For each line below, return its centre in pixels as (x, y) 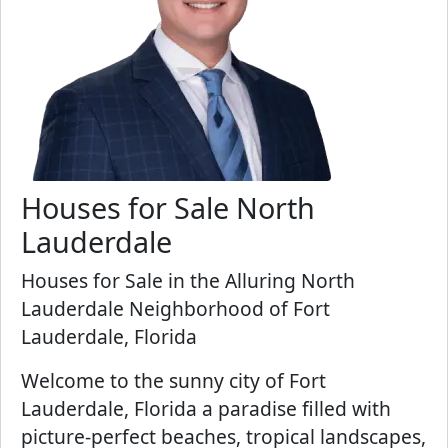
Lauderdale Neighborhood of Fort (175, 308)
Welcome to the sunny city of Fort (173, 380)
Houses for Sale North (168, 207)
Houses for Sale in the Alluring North (188, 280)
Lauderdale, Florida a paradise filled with (206, 408)
